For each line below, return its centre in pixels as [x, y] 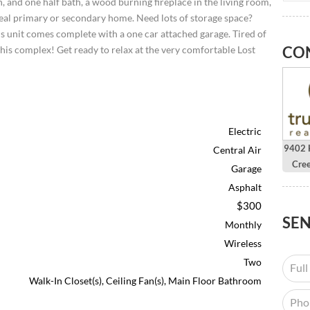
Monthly [244, 224]
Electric [245, 131]
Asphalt [245, 187]
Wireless [243, 243]
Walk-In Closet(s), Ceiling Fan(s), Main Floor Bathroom [146, 280]
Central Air [238, 149]
